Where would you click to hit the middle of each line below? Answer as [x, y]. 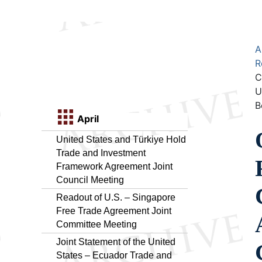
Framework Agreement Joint [114, 166]
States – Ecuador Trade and [114, 255]
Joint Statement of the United [116, 242]
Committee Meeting [96, 224]
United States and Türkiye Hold [121, 139]
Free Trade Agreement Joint [114, 211]
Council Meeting [90, 180]
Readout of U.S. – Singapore [116, 197]
